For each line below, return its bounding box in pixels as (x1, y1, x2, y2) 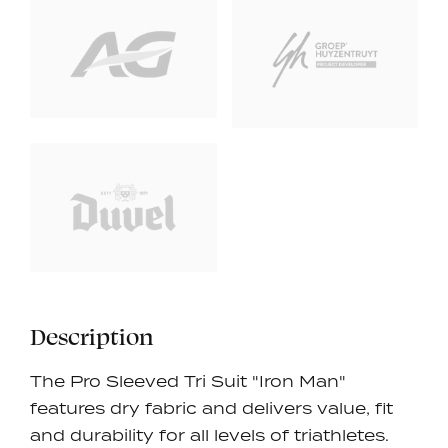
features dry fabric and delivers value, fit (30, 397, 393, 418)
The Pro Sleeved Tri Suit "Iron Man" (30, 370, 346, 391)
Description (30, 321, 153, 351)
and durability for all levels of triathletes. (30, 424, 389, 445)
